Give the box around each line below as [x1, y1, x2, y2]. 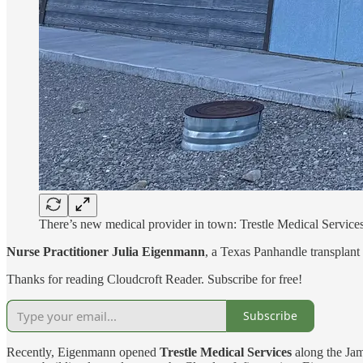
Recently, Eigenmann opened [6, 344, 160, 359]
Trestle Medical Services [160, 344, 292, 359]
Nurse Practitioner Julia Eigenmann [6, 244, 205, 258]
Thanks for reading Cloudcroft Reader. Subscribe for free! [6, 271, 302, 286]
